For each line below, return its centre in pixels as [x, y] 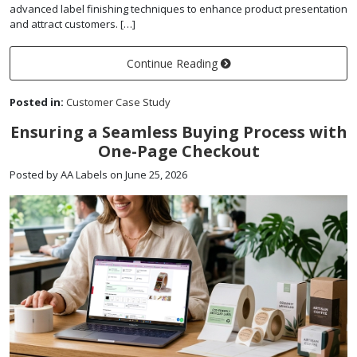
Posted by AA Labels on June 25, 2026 [98, 174]
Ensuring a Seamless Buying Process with [178, 131]
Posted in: [37, 102]
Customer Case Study [118, 102]
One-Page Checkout [178, 151]
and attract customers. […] [73, 24]
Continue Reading [174, 63]
